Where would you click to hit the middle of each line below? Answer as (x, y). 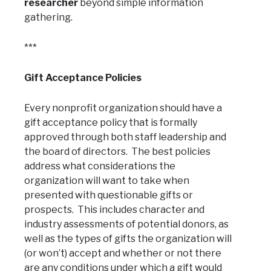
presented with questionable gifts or (109, 195)
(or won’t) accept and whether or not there (123, 253)
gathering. (48, 17)
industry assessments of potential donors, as (126, 224)
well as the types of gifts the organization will (128, 238)
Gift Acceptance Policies (83, 77)
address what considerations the (100, 166)
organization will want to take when (107, 180)
